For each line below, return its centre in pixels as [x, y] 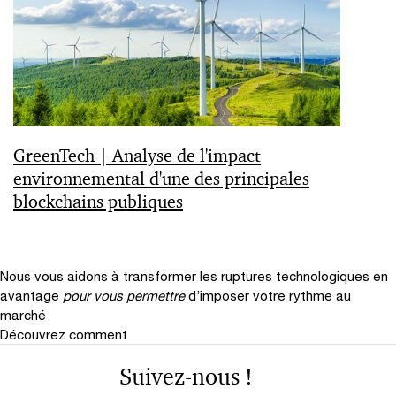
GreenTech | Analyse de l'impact [137, 156]
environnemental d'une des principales [161, 179]
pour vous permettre [124, 295]
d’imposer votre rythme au [270, 295]
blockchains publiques [98, 202]
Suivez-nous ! [186, 377]
